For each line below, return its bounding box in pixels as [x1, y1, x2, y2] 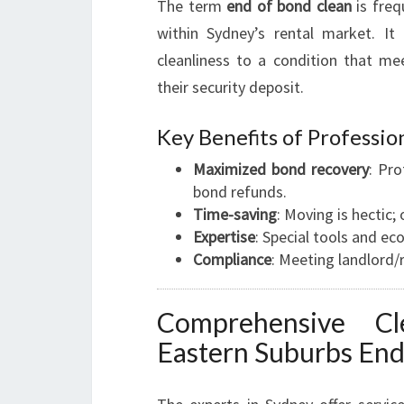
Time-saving [193, 204, 277, 225]
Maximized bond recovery [193, 159, 369, 179]
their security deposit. [157, 77, 304, 97]
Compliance [193, 249, 271, 270]
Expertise [193, 226, 255, 247]
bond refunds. [193, 181, 287, 202]
